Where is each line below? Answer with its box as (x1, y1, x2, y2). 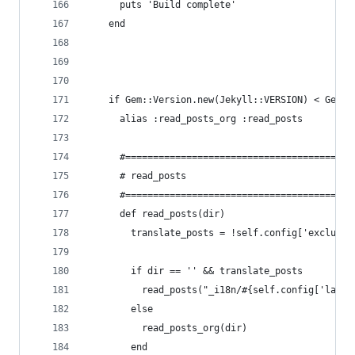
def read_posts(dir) (86, 208, 225, 219)
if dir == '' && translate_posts (86, 265, 303, 277)
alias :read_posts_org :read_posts (86, 113, 303, 124)
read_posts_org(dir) (86, 323, 247, 334)
